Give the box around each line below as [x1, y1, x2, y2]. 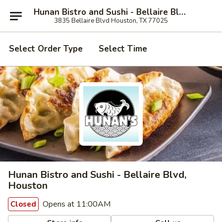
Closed [10, 199, 36, 209]
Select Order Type [9, 43, 83, 55]
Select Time [99, 43, 147, 55]
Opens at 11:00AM [41, 199, 111, 210]
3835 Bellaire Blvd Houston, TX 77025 [54, 16, 168, 25]
